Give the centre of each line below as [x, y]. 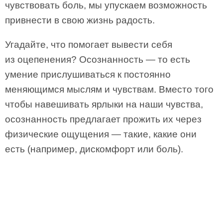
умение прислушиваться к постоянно [88, 74]
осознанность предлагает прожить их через [103, 119]
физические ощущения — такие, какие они [101, 134]
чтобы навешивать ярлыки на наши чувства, [104, 104]
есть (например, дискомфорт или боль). [94, 149]
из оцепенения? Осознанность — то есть [98, 59]
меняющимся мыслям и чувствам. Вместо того [109, 89]
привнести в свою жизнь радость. [80, 20]
